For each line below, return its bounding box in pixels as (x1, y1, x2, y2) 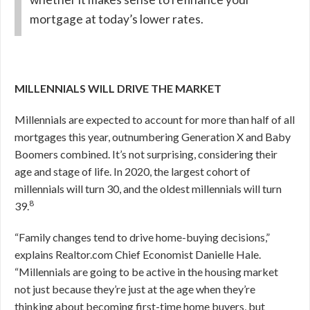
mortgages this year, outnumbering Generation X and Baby (15, 129, 291, 143)
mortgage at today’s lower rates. (30, 12, 203, 26)
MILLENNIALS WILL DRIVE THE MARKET (15, 81, 221, 95)
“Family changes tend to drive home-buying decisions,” (15, 230, 270, 244)
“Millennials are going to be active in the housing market (15, 264, 278, 278)
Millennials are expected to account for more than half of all (15, 112, 295, 126)
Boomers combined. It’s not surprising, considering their (15, 147, 277, 161)
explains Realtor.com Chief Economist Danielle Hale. (15, 247, 261, 261)
